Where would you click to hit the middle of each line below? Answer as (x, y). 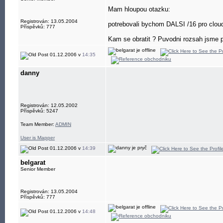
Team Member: (38, 124)
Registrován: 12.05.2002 (49, 105)
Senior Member (38, 169)
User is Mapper (38, 138)
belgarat (33, 163)
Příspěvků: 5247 (39, 111)
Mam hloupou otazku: (139, 9)
